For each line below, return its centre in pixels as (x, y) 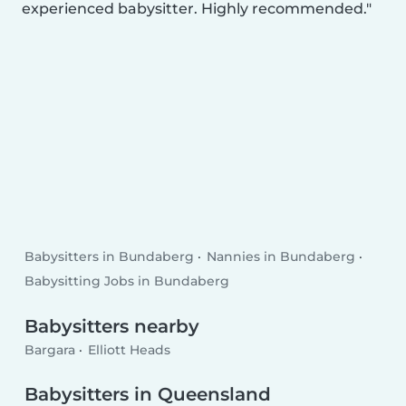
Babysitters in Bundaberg (110, 257)
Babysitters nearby (112, 327)
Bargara (50, 349)
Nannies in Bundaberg (280, 257)
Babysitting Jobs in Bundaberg (127, 281)
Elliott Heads (129, 349)
